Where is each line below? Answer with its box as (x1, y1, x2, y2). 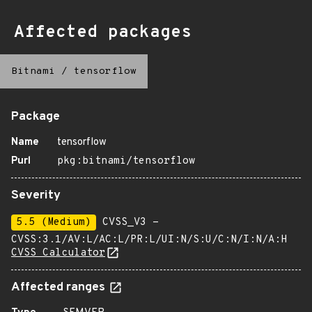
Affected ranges (11, 280, 108, 295)
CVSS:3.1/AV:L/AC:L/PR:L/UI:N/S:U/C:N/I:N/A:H (11, 233, 287, 247)
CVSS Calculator (11, 247, 105, 260)
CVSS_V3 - (96, 216, 159, 229)
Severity (11, 188, 61, 203)
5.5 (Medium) (16, 216, 91, 229)
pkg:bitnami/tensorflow (57, 155, 195, 168)
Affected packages (14, 22, 192, 43)
